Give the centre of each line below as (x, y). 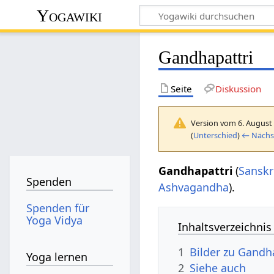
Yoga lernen (57, 257)
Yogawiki (70, 15)
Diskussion (238, 88)
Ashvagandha (194, 187)
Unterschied (216, 135)
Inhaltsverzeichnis (225, 227)
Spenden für (58, 208)
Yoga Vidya (55, 220)
